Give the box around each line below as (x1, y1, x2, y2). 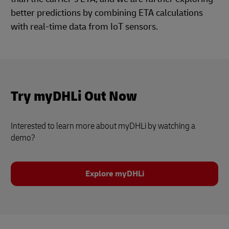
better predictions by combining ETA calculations (11, 7, 203, 19)
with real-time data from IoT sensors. (11, 20, 158, 33)
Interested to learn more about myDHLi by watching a (11, 120, 195, 132)
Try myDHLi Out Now (11, 87, 137, 105)
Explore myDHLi (85, 168, 144, 179)
